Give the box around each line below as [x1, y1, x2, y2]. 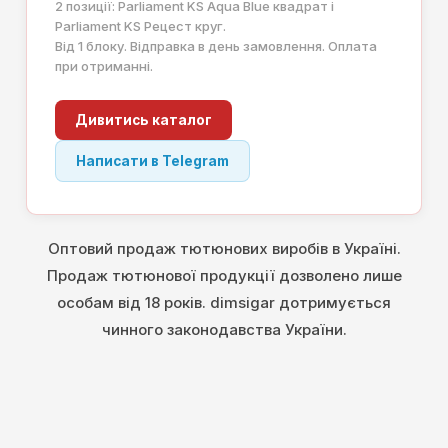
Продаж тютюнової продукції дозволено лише [46, 266, 402, 286]
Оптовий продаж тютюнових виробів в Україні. [47, 239, 401, 259]
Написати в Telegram [76, 153, 229, 170]
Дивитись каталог [75, 112, 212, 129]
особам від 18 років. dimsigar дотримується [57, 293, 391, 313]
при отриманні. [55, 58, 153, 75]
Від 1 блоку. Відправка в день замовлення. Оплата [55, 38, 377, 55]
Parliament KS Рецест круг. [55, 18, 226, 35]
